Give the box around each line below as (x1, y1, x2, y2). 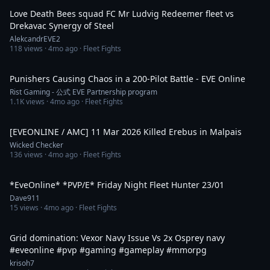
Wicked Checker (10, 140, 63, 150)
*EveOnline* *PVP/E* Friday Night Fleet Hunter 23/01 (97, 179, 224, 190)
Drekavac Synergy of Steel (10, 20, 114, 31)
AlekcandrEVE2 (10, 34, 60, 44)
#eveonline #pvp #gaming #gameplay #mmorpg (80, 244, 207, 256)
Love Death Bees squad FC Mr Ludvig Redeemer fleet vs (10, 8, 234, 19)
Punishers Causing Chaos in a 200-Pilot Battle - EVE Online (10, 73, 245, 84)
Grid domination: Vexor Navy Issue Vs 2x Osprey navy (10, 232, 225, 243)
